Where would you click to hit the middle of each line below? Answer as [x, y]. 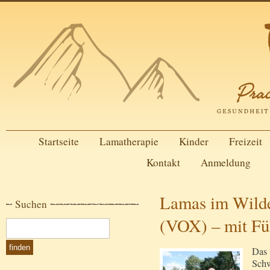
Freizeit [245, 141]
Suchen [31, 204]
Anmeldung [225, 162]
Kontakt [163, 162]
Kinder [193, 141]
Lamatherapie [129, 141]
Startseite [58, 141]
